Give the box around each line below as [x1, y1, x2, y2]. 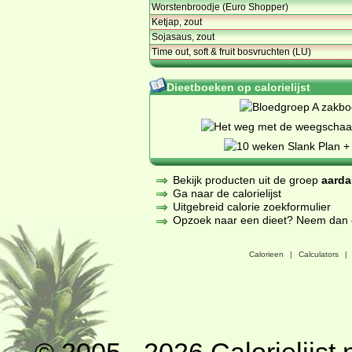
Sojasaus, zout [152, 31, 214, 42]
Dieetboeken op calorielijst [167, 80, 310, 93]
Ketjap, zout [152, 16, 202, 27]
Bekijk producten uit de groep [173, 173, 321, 186]
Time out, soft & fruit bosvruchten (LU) [152, 46, 311, 57]
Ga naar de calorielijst [173, 186, 281, 200]
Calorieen [249, 250, 284, 258]
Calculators [299, 250, 339, 258]
